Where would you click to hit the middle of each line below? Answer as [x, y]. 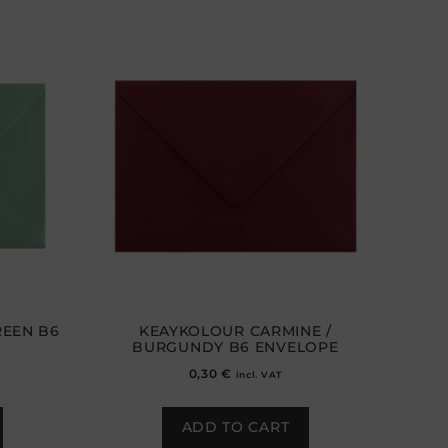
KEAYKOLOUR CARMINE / [235, 330]
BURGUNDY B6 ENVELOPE [235, 346]
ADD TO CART [235, 426]
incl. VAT [258, 374]
